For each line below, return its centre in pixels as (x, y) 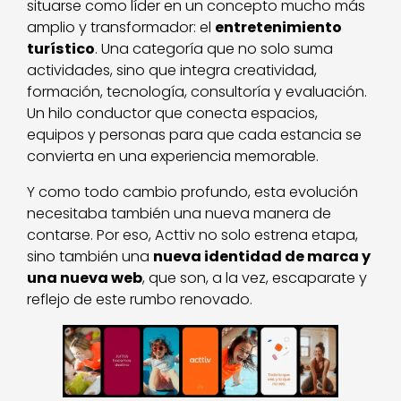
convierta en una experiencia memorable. (173, 156)
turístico (61, 48)
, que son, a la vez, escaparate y (255, 277)
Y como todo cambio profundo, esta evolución (193, 192)
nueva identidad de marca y (262, 256)
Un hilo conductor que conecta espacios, (173, 113)
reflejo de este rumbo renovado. (140, 299)
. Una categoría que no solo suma (214, 48)
